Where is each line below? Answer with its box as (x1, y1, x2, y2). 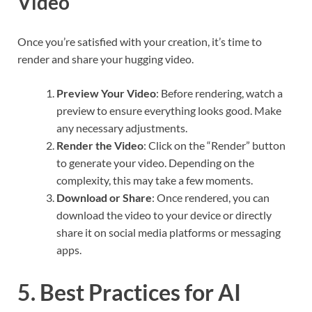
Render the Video (56, 138, 143, 152)
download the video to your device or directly (56, 208, 272, 221)
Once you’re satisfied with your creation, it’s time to (17, 34, 262, 48)
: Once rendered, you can (152, 190, 270, 204)
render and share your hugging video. (17, 52, 194, 65)
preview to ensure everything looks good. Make (56, 103, 281, 117)
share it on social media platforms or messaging (56, 225, 281, 239)
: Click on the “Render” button (143, 138, 286, 152)
